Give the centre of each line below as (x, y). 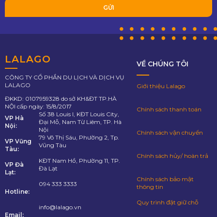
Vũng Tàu (52, 145)
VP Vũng (18, 141)
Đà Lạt (48, 169)
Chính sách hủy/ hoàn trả (172, 156)
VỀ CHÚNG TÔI (162, 64)
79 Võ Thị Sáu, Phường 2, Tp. (79, 138)
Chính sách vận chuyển (170, 133)
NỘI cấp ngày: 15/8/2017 (38, 107)
